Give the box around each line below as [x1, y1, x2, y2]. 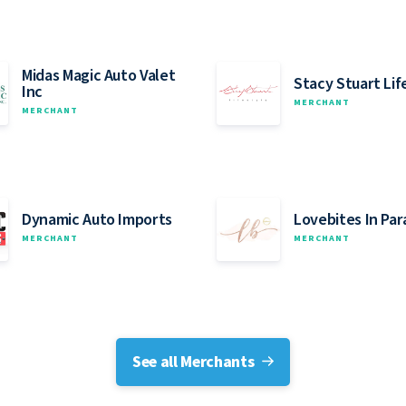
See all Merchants [132, 350, 257, 373]
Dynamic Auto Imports [22, 208, 172, 232]
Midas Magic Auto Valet [22, 64, 176, 88]
